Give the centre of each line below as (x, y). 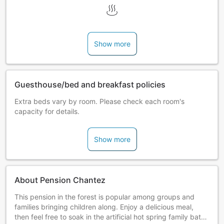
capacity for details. (47, 111)
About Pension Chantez (60, 180)
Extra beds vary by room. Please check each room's (99, 101)
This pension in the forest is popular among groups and (104, 197)
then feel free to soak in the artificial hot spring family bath (110, 217)
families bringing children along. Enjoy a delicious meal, (104, 207)
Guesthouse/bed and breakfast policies (90, 85)
